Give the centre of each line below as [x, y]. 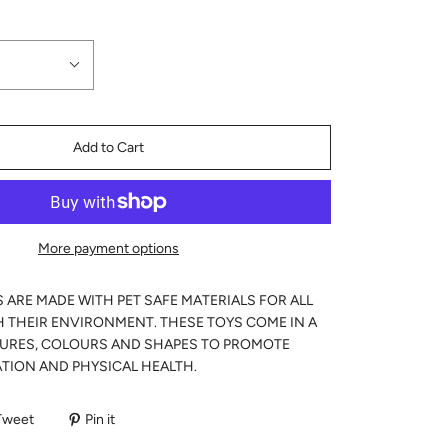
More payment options [108, 248]
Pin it [100, 419]
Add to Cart [108, 147]
